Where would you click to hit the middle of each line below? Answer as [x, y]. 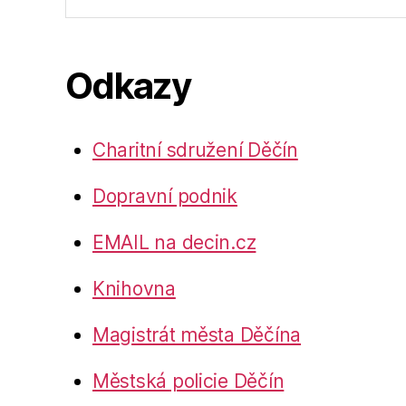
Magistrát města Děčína [197, 334]
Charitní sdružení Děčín [195, 150]
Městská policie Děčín [188, 381]
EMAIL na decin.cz [174, 242]
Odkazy [128, 85]
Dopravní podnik [165, 196]
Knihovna [134, 288]
